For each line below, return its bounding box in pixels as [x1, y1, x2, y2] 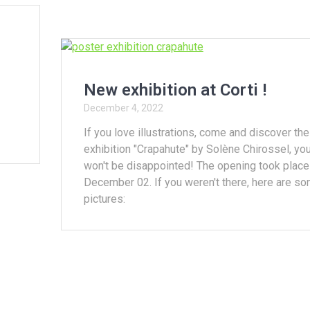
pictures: [83, 192, 125, 206]
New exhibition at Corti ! [83, 80, 266, 100]
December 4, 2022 [83, 102, 163, 114]
